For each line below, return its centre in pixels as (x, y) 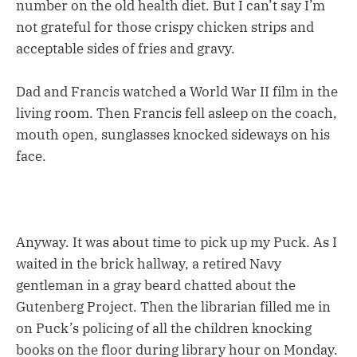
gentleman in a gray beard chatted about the (156, 286)
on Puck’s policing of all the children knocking (164, 329)
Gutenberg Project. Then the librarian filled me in (173, 307)
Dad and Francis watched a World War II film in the (177, 91)
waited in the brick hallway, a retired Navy (149, 264)
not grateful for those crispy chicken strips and (165, 27)
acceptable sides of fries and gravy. (126, 48)
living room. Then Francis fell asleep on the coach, (177, 113)
